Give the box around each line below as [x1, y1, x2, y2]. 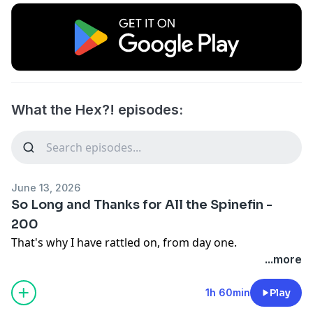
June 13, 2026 [11, 181, 80, 194]
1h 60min [205, 286, 250, 298]
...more [265, 252, 302, 266]
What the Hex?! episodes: [11, 101, 183, 118]
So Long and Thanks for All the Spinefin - [11, 196, 272, 212]
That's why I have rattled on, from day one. [11, 234, 237, 250]
